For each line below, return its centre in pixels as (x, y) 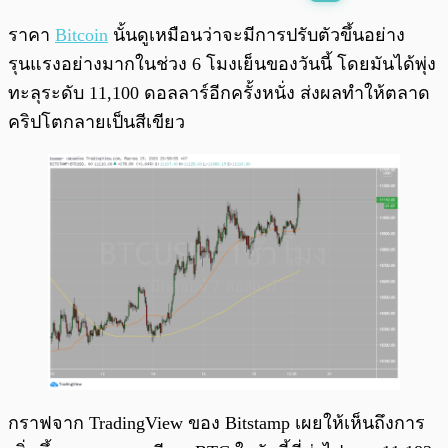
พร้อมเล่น (81, 25)
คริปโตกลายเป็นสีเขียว (96, 122)
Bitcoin (81, 35)
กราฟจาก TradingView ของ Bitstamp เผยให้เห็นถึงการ (216, 422)
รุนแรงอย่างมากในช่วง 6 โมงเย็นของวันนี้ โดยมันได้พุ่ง (222, 64)
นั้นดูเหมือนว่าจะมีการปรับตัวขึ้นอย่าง (256, 35)
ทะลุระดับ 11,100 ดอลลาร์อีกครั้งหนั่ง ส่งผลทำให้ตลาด (219, 93)
